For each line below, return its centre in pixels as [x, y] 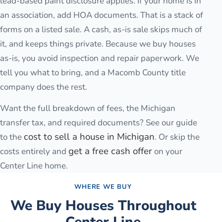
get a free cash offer [110, 151]
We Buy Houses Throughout [103, 205]
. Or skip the [177, 137]
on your [167, 152]
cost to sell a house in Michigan [89, 137]
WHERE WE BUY [103, 187]
